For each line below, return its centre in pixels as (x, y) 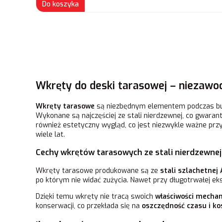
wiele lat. (50, 134)
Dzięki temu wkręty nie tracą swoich (95, 196)
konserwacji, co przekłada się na (89, 206)
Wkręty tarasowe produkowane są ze (98, 170)
